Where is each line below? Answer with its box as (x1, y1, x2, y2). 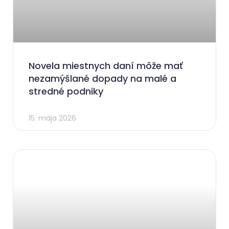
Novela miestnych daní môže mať (29, 59, 183, 72)
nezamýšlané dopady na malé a (29, 72, 176, 85)
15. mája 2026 (29, 112, 76, 123)
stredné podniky (29, 84, 103, 98)
